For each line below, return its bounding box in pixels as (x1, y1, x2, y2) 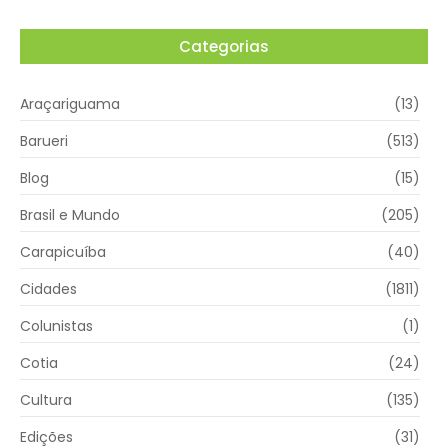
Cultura (20, 389, 72, 410)
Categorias (179, 35, 269, 57)
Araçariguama (20, 93, 120, 114)
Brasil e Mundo (20, 204, 120, 225)
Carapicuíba (20, 241, 106, 262)
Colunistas (20, 315, 93, 336)
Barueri (20, 130, 68, 151)
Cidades (20, 278, 77, 299)
